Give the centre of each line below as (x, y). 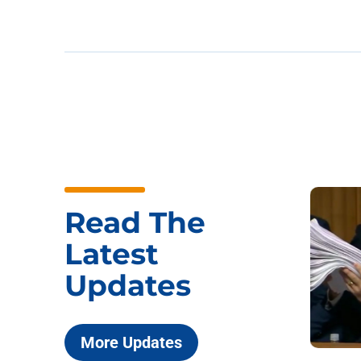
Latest (112, 254)
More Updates (131, 343)
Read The (135, 223)
